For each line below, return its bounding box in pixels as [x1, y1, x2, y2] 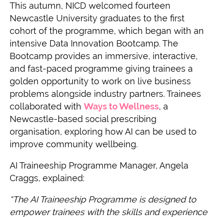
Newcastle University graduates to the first [10, 13, 185, 23]
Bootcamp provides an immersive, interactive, [10, 50, 198, 61]
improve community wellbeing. [10, 139, 138, 149]
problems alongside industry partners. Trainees [10, 88, 201, 99]
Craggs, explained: [10, 172, 84, 183]
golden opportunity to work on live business [10, 76, 191, 86]
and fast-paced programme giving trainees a [10, 63, 193, 74]
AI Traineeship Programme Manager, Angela [10, 160, 188, 170]
